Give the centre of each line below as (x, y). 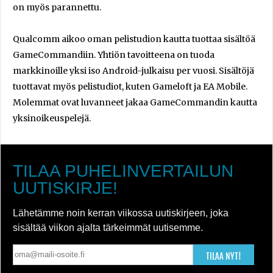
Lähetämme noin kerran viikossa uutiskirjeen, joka (121, 213)
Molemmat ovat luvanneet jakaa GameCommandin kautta (135, 102)
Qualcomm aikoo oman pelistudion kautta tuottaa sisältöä (134, 39)
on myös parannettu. (57, 7)
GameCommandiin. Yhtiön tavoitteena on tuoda (114, 55)
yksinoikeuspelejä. (52, 118)
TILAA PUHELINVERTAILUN (123, 171)
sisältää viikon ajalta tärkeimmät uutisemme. (108, 227)
